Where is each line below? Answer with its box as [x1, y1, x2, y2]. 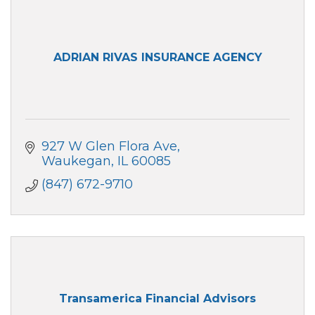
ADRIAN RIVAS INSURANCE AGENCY [53, 51, 262, 65]
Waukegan [41, 153, 111, 169]
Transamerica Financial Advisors [59, 292, 256, 306]
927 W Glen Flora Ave [41, 138, 177, 154]
